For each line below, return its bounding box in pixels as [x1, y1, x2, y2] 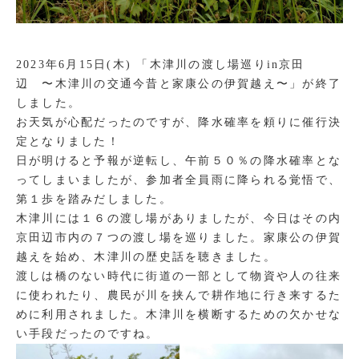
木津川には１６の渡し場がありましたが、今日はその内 [16, 212, 341, 224]
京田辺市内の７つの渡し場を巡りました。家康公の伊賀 [16, 232, 342, 244]
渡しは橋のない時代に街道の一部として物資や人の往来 [16, 270, 341, 282]
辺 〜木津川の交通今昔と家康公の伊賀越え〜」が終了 [16, 78, 341, 90]
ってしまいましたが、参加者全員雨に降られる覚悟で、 [16, 174, 342, 186]
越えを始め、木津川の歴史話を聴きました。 [16, 251, 276, 263]
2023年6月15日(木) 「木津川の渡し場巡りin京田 [16, 58, 305, 71]
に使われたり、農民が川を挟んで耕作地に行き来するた [16, 289, 341, 301]
